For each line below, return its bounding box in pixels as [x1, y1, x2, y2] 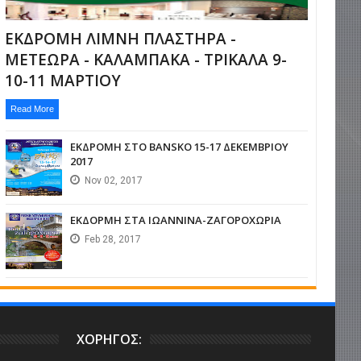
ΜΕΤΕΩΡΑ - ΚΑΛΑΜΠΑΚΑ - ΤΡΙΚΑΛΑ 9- [4, 49, 287, 71]
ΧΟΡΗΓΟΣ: [77, 330, 143, 349]
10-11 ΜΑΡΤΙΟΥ [4, 70, 121, 92]
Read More [10, 104, 54, 114]
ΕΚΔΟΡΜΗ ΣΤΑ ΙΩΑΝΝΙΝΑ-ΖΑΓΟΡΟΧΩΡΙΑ [69, 213, 281, 228]
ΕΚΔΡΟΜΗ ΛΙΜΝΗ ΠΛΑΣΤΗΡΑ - [4, 28, 236, 50]
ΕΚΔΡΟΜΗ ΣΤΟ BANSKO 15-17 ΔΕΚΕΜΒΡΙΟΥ [69, 139, 288, 155]
